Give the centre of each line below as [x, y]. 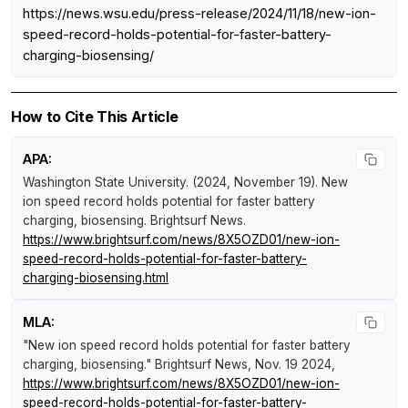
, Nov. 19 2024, [291, 365]
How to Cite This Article [95, 117]
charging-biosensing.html [96, 278]
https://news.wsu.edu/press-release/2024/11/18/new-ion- [199, 14]
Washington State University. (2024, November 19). [172, 183]
